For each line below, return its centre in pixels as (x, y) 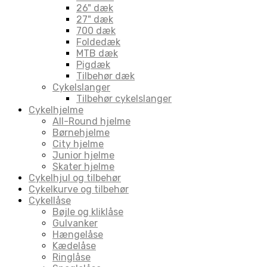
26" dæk (95, 8)
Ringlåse (72, 257)
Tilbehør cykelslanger (124, 98)
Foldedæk (98, 42)
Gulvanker (75, 223)
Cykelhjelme (56, 110)
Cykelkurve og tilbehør (79, 189)
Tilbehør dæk (105, 76)
